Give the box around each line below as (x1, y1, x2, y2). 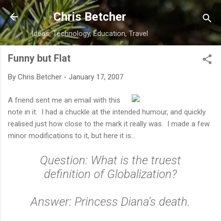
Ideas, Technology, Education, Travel (32, 29, 148, 38)
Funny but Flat (8, 52, 71, 64)
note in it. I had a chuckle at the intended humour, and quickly (8, 107, 206, 116)
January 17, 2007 (69, 73, 123, 81)
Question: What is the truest (40, 153, 181, 167)
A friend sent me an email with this (8, 95, 120, 105)
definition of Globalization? (44, 167, 177, 181)
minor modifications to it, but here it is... (8, 131, 136, 140)
